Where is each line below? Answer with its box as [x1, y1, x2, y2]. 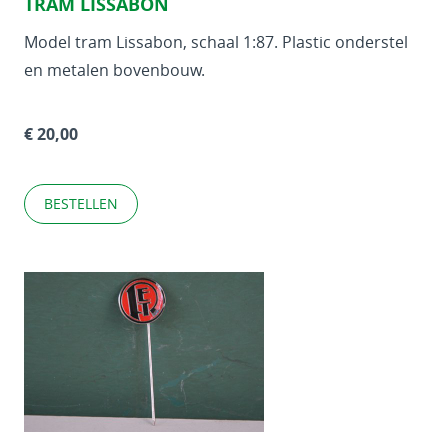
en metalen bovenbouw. [24, 59, 205, 81]
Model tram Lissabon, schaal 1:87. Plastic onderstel [24, 31, 408, 53]
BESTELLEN [44, 194, 118, 213]
